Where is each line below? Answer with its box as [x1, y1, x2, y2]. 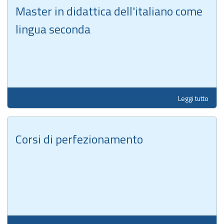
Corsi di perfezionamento [15, 129, 143, 148]
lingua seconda [15, 19, 90, 38]
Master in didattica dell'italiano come [15, 1, 202, 20]
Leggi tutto [178, 92, 208, 103]
